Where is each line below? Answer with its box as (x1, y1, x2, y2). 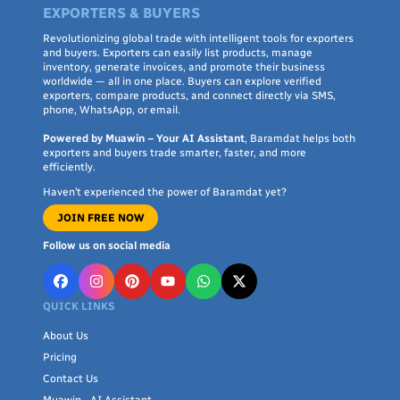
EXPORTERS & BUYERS (43, 4, 200, 21)
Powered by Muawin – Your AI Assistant (43, 132, 245, 145)
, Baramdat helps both (245, 132, 355, 145)
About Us (43, 329, 88, 342)
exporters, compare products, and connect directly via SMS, (43, 89, 336, 102)
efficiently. (43, 161, 96, 173)
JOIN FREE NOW (57, 212, 144, 224)
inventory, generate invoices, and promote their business (43, 61, 325, 73)
